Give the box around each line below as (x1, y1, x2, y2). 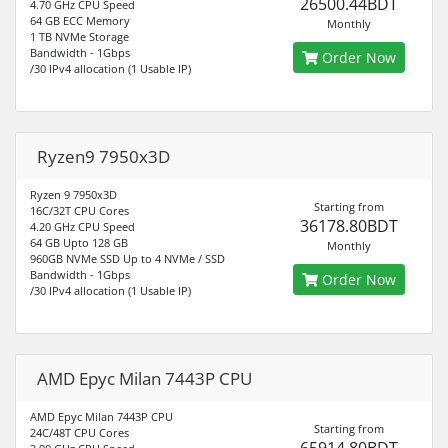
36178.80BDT (299, 215, 398, 237)
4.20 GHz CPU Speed (30, 219, 135, 234)
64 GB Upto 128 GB (30, 235, 128, 250)
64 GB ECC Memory (30, 13, 130, 28)
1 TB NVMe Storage (30, 29, 129, 44)
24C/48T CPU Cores (30, 425, 129, 440)
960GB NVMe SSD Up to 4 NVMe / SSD (30, 251, 225, 266)
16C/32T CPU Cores (30, 203, 129, 218)
